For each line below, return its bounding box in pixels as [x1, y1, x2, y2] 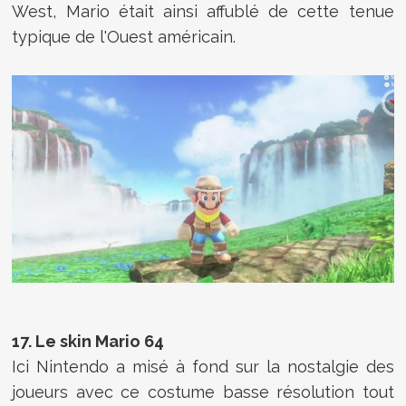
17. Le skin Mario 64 [12, 332, 165, 352]
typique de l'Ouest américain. [12, 26, 237, 46]
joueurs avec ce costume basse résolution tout [12, 382, 394, 402]
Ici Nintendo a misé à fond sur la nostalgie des [12, 357, 394, 377]
